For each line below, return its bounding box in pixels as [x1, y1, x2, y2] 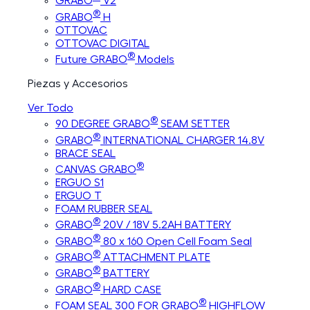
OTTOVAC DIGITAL [55, 37, 149, 49]
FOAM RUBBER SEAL [55, 203, 152, 215]
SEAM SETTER [158, 118, 230, 130]
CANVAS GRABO [55, 164, 136, 176]
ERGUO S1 [55, 177, 104, 189]
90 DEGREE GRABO [55, 118, 150, 130]
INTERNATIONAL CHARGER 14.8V [100, 134, 264, 146]
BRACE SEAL [55, 147, 116, 159]
